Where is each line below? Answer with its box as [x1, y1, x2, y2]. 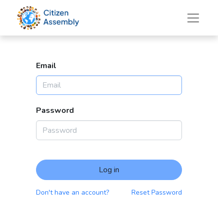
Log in [99, 164, 119, 175]
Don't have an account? [36, 187, 109, 197]
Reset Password [131, 187, 182, 197]
